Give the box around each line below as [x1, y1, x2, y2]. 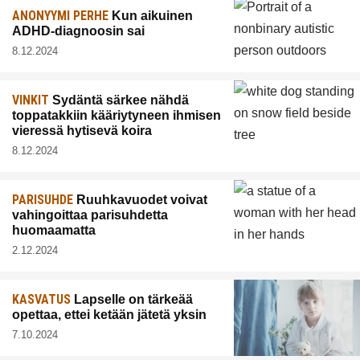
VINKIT [12, 92, 49, 108]
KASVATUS [12, 292, 71, 308]
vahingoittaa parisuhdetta [12, 208, 168, 223]
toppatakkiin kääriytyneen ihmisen [12, 108, 221, 123]
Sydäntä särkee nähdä [49, 93, 189, 108]
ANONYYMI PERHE [12, 8, 108, 24]
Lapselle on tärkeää [71, 292, 193, 307]
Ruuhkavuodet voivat [73, 193, 207, 207]
